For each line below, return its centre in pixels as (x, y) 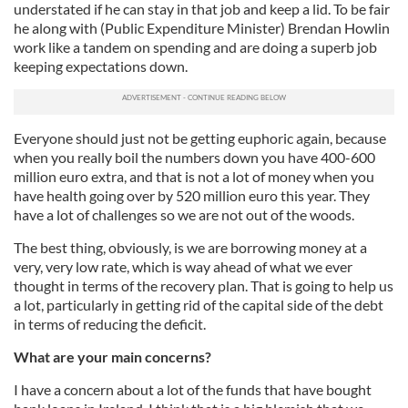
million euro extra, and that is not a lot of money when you (194, 177)
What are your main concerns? (112, 357)
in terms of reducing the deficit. (110, 324)
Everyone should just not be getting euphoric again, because (200, 138)
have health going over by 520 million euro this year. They (192, 196)
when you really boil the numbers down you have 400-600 (194, 158)
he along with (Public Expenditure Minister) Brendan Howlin (202, 28)
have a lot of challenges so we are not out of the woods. (184, 215)
